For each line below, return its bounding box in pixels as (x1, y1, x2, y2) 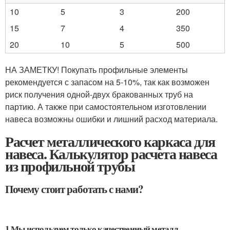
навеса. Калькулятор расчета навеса (5, 143, 217, 164)
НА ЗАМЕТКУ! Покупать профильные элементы (5, 63, 188, 75)
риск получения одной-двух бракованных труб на (5, 88, 193, 100)
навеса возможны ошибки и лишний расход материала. (5, 112, 218, 125)
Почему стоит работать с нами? (5, 181, 143, 197)
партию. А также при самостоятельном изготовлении (5, 100, 206, 112)
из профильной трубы (5, 155, 135, 177)
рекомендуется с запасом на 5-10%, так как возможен (5, 75, 209, 88)
